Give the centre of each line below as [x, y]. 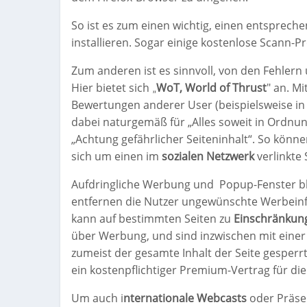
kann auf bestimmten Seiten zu [152, 219]
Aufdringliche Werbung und [143, 185]
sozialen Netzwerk [208, 157]
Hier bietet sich [112, 88]
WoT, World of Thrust [211, 88]
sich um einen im [116, 157]
